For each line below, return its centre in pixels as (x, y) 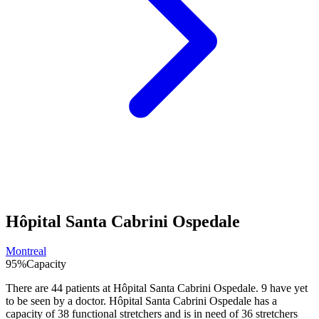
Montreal (26, 251)
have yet (287, 288)
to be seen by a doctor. (57, 301)
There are (28, 288)
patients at (88, 288)
